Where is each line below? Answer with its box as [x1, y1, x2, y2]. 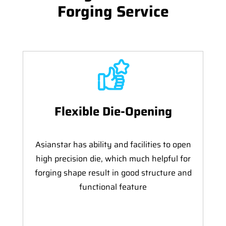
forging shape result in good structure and [34, 166, 192, 180]
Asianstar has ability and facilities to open [35, 138, 191, 151]
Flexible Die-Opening [54, 102, 172, 122]
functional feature [79, 181, 147, 194]
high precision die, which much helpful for [35, 152, 191, 165]
